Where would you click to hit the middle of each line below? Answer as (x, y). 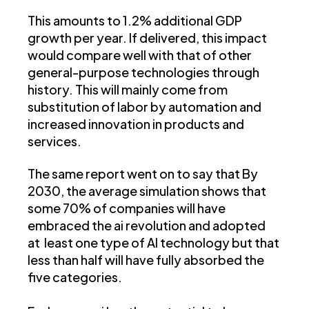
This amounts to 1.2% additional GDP (135, 21)
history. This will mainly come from (128, 90)
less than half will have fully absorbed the (146, 260)
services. (54, 141)
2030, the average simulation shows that (147, 191)
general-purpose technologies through (143, 72)
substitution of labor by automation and (144, 107)
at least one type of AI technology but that (153, 243)
